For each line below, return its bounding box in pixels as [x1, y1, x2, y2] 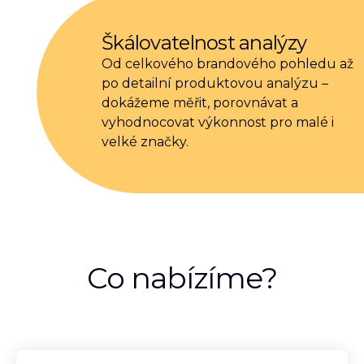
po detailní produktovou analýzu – [102, 76, 328, 91]
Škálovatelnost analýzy [102, 31, 307, 54]
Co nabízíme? [87, 260, 277, 296]
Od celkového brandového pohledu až [102, 56, 353, 71]
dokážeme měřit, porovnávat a [102, 95, 298, 110]
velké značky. [102, 134, 188, 149]
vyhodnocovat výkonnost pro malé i [102, 115, 334, 130]
